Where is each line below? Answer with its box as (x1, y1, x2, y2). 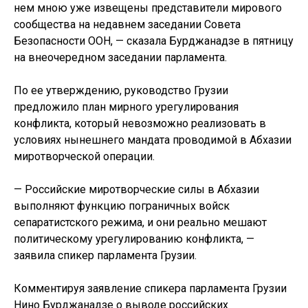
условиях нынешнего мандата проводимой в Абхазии (14, 133, 291, 146)
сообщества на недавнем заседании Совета (14, 18, 241, 31)
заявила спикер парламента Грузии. (14, 249, 197, 262)
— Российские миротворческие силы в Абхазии (14, 183, 259, 196)
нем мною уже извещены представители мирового (14, 1, 282, 14)
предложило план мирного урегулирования (14, 100, 239, 113)
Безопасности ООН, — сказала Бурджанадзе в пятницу (14, 34, 294, 47)
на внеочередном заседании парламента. (14, 51, 227, 64)
